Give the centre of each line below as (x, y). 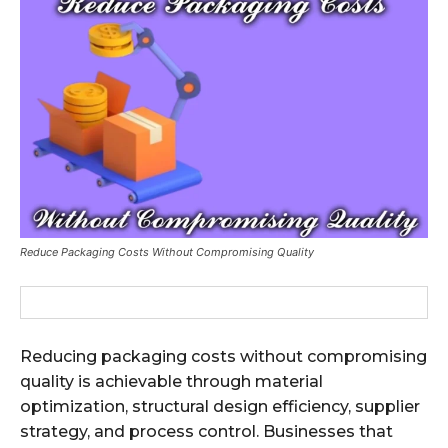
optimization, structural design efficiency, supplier (220, 406)
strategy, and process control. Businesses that (206, 431)
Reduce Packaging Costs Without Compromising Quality (167, 251)
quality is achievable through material (171, 381)
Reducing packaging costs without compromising (223, 356)
